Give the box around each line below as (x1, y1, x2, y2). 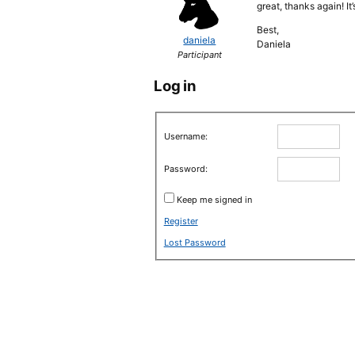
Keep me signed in (176, 193, 252, 205)
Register (163, 215, 198, 227)
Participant (177, 49, 222, 60)
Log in (154, 77, 197, 94)
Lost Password (163, 236, 226, 248)
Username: (163, 130, 208, 142)
